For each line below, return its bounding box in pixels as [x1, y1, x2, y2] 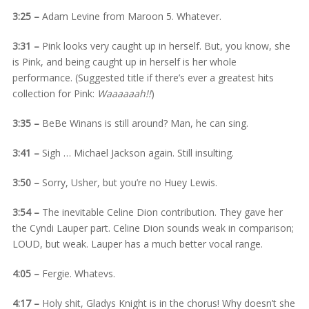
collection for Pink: [12, 86, 97, 100]
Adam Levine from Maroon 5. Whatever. [39, 9, 221, 23]
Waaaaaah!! [97, 86, 151, 100]
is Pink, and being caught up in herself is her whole [12, 54, 237, 68]
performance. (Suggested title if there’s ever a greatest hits [12, 70, 274, 84]
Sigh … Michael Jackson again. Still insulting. [39, 146, 234, 159]
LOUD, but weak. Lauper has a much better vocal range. [12, 237, 263, 250]
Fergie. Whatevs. [39, 266, 115, 280]
